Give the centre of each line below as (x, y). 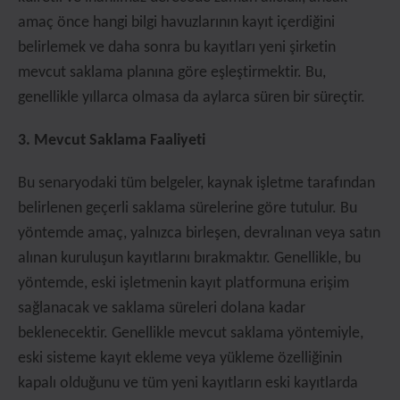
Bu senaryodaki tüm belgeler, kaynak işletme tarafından (196, 183)
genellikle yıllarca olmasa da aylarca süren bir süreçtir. (192, 98)
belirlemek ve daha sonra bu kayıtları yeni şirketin (177, 48)
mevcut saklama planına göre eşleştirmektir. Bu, (172, 73)
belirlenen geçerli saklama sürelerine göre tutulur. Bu (187, 208)
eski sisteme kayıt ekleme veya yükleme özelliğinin (180, 358)
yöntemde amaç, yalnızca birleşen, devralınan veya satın (199, 233)
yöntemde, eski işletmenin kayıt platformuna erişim (183, 283)
